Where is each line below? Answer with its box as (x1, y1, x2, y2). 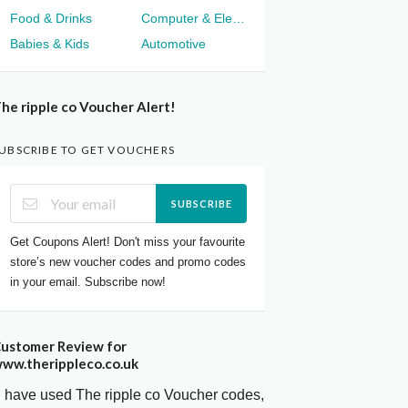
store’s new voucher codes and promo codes (10, 254, 247, 269)
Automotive (141, 36, 206, 52)
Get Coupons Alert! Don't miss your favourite (10, 234, 246, 249)
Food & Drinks (10, 11, 93, 26)
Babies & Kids (10, 36, 90, 52)
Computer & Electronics (232, 11, 245, 26)
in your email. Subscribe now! (10, 274, 167, 289)
